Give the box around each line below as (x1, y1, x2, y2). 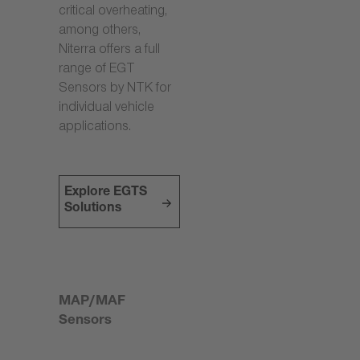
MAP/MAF (59, 295, 125, 310)
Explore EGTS (64, 186, 148, 201)
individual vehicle (59, 102, 154, 117)
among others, (59, 25, 141, 39)
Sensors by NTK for (59, 83, 171, 97)
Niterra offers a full (59, 44, 160, 59)
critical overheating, (59, 6, 167, 20)
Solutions (64, 202, 122, 217)
